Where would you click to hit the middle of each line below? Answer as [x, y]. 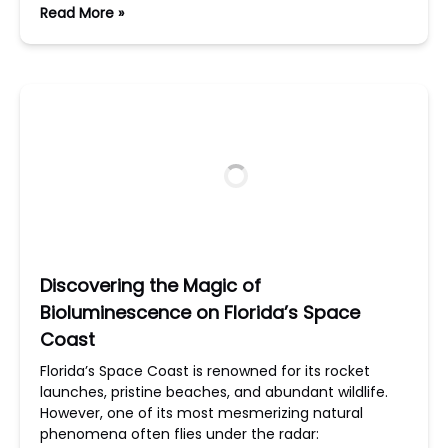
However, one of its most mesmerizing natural [201, 413]
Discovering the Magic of [150, 285]
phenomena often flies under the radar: [179, 434]
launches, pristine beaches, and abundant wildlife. [214, 392]
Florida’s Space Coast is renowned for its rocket [205, 371]
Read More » [82, 13]
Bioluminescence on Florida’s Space [200, 312]
